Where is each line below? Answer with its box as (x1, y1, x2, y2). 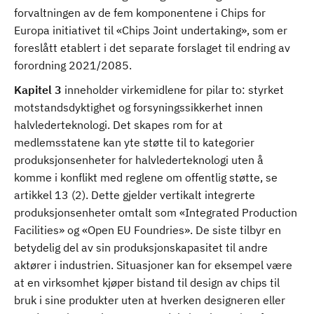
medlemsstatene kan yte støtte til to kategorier (14, 135, 254, 149)
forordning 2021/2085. (14, 58, 132, 72)
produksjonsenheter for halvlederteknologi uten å (14, 153, 264, 167)
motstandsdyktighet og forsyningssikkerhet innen (14, 100, 263, 114)
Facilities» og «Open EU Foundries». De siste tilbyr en (14, 223, 281, 237)
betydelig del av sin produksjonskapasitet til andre (14, 240, 268, 254)
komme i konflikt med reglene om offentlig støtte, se (14, 170, 278, 184)
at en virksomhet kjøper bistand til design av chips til (14, 275, 280, 289)
